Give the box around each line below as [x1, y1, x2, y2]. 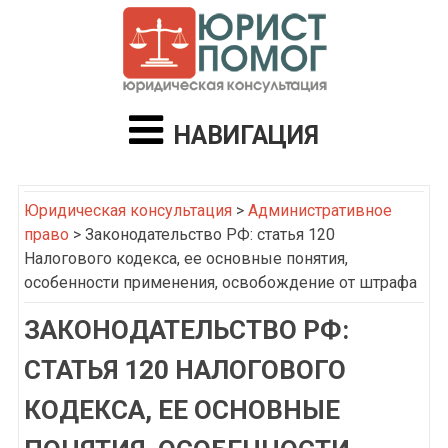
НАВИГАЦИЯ [173, 121, 319, 150]
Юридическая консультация [23, 201, 232, 220]
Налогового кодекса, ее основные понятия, [23, 249, 348, 268]
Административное [247, 201, 392, 220]
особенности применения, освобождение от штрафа [23, 273, 417, 292]
